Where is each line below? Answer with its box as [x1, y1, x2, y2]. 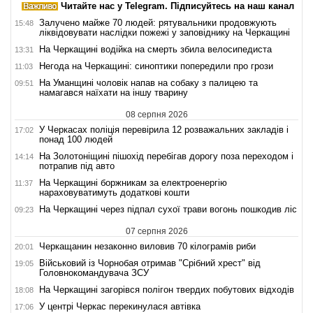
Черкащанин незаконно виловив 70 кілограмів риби [39, 240, 256, 252]
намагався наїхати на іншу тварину [39, 87, 188, 98]
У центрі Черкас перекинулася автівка [39, 300, 201, 312]
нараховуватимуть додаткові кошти [39, 187, 189, 198]
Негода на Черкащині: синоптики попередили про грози [39, 60, 273, 71]
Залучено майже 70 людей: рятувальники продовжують [39, 17, 277, 28]
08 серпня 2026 [125, 109, 188, 119]
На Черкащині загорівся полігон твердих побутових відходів [39, 284, 294, 295]
